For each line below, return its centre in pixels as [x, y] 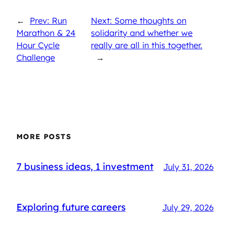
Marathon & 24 [46, 33]
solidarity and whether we [142, 33]
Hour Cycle [38, 45]
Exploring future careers [71, 207]
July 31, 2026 [188, 167]
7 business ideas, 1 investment [85, 167]
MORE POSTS [44, 137]
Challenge [36, 57]
